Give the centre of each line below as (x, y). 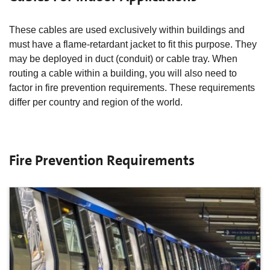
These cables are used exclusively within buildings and (127, 30)
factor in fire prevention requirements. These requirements (132, 87)
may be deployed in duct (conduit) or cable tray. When (123, 58)
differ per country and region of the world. (96, 102)
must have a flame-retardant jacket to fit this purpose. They (133, 44)
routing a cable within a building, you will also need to (123, 73)
